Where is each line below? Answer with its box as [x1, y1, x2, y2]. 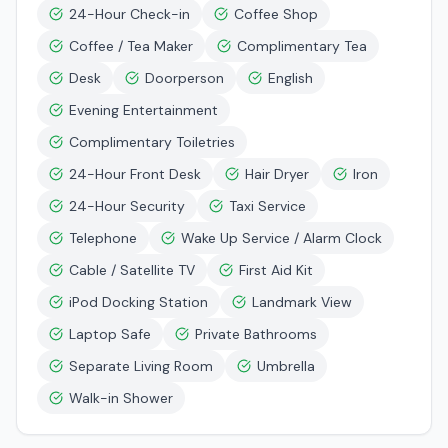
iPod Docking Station [69, 293, 208, 311]
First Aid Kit [239, 261, 313, 279]
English [268, 69, 313, 87]
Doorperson [145, 69, 224, 87]
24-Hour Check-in [69, 5, 190, 23]
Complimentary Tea [237, 37, 367, 55]
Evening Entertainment [69, 101, 218, 119]
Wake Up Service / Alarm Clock [181, 229, 382, 247]
